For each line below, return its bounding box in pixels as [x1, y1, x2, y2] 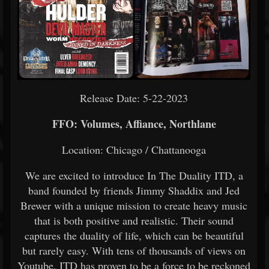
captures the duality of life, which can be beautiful [24, 228, 244, 243]
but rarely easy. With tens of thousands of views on [22, 243, 246, 258]
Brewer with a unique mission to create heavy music [20, 198, 247, 213]
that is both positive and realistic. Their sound [34, 213, 234, 228]
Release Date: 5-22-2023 [80, 90, 188, 105]
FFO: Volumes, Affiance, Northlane [52, 115, 216, 131]
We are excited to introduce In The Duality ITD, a [25, 168, 243, 183]
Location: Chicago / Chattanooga [62, 142, 206, 157]
